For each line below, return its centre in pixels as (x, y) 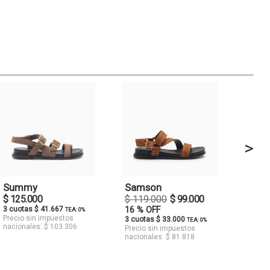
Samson (143, 188)
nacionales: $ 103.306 (40, 227)
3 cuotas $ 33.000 (155, 220)
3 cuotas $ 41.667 (34, 209)
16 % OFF (142, 210)
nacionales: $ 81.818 (159, 237)
